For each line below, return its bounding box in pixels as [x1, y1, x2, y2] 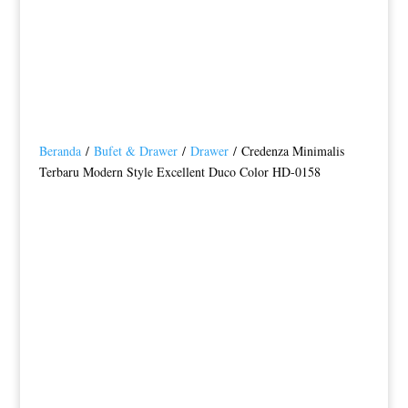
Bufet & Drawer [93, 142, 178, 159]
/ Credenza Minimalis [228, 142, 344, 159]
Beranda [38, 142, 81, 159]
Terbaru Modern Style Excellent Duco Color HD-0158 [38, 163, 321, 180]
